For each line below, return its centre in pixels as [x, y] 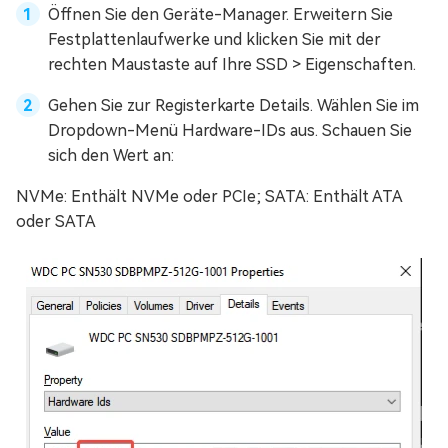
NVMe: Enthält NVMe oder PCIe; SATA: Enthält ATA [209, 196]
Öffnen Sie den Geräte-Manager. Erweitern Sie [220, 14]
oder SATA [56, 221]
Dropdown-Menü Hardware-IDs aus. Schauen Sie [230, 130]
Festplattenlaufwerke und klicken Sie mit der [214, 39]
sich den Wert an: [111, 155]
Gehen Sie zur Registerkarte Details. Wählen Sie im [233, 105]
